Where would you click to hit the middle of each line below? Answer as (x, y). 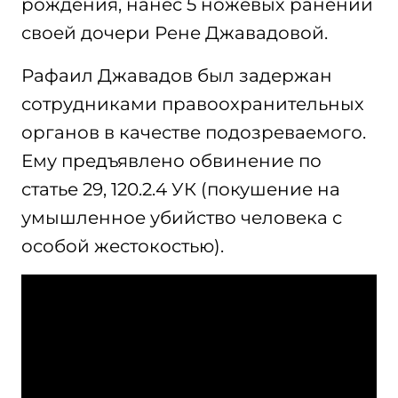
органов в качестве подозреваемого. (194, 132)
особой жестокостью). (123, 246)
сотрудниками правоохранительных (193, 104)
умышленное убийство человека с (182, 218)
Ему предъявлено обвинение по (171, 161)
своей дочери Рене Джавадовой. (175, 33)
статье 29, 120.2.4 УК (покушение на (181, 189)
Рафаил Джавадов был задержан (177, 76)
